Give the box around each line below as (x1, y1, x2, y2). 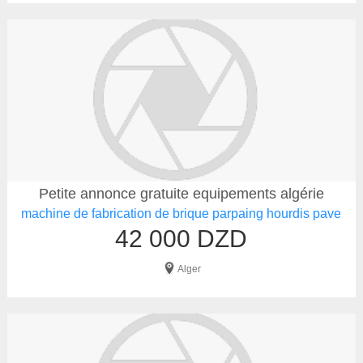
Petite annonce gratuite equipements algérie (38, 186, 324, 202)
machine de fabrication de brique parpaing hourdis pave (21, 207, 342, 220)
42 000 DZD (115, 225, 248, 252)
